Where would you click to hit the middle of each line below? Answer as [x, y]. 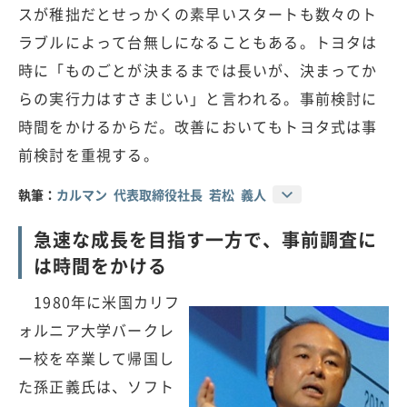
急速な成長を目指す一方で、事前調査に [205, 240]
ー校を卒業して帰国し [96, 358]
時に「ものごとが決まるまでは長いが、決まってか [198, 70]
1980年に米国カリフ [99, 302]
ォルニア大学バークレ [96, 330]
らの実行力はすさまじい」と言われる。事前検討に [198, 99]
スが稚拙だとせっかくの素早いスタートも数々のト [198, 14]
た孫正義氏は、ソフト [96, 387]
